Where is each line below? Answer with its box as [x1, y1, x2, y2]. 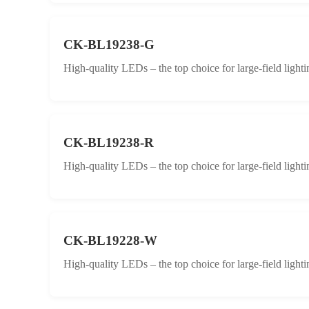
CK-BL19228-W [63, 233, 157, 248]
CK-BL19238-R [63, 135, 154, 150]
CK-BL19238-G [63, 37, 154, 52]
